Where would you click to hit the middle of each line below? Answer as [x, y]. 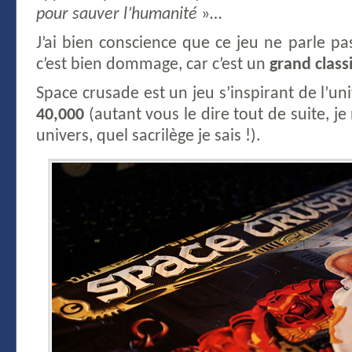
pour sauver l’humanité [117, 15]
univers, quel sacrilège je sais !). [148, 136]
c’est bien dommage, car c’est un [153, 65]
